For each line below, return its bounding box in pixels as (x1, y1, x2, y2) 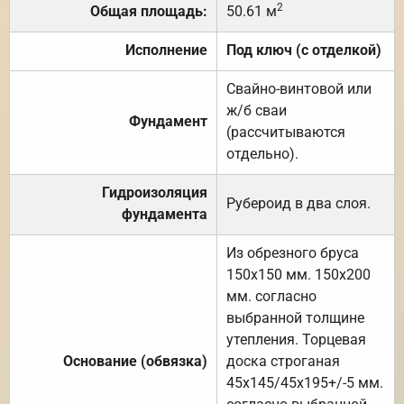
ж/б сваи (226, 101, 287, 119)
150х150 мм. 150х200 (226, 265, 371, 283)
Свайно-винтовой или (226, 79, 372, 97)
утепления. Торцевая (226, 330, 366, 348)
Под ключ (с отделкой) (226, 41, 381, 59)
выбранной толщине (226, 308, 364, 326)
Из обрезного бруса (226, 243, 359, 262)
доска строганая (226, 352, 340, 370)
